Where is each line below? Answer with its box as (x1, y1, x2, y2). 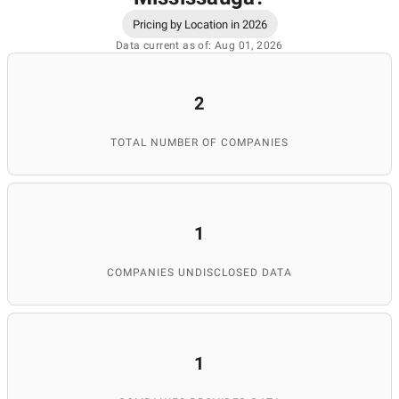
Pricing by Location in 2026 (132, 17, 267, 31)
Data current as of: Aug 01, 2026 (116, 39, 283, 52)
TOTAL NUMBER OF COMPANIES (110, 136, 289, 149)
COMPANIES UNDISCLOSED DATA (107, 266, 292, 279)
